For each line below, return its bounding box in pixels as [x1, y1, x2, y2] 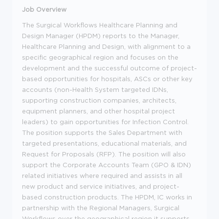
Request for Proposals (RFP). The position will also [22, 150, 186, 157]
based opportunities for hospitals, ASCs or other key [22, 75, 193, 82]
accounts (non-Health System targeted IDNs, [22, 86, 168, 93]
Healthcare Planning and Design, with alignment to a [22, 43, 191, 50]
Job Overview [22, 5, 66, 13]
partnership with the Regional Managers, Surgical [22, 204, 179, 211]
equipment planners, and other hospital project [22, 107, 175, 114]
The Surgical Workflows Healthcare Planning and [22, 21, 177, 28]
